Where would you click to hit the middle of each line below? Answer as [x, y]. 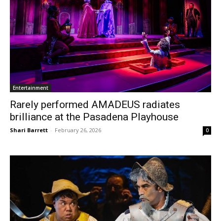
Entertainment [31, 88]
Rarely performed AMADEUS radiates [95, 105]
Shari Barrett [29, 130]
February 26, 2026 [78, 130]
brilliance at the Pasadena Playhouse [94, 117]
